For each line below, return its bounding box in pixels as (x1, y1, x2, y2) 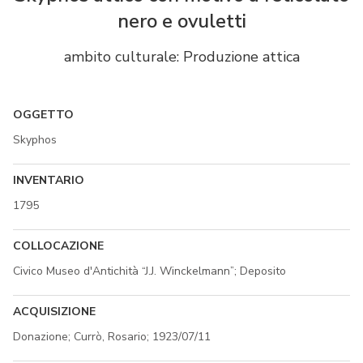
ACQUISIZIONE (13, 303, 96, 319)
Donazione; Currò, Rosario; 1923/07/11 (13, 328, 211, 344)
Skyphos (13, 131, 57, 147)
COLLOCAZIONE (13, 237, 104, 254)
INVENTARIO (13, 172, 84, 188)
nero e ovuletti (117, 7, 246, 34)
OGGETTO (13, 106, 74, 122)
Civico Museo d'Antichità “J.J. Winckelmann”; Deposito (13, 263, 286, 279)
